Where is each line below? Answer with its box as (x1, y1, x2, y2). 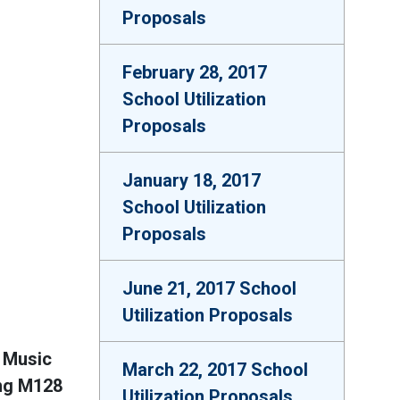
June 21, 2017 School (122, 278, 296, 299)
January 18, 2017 (122, 170, 261, 191)
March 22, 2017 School (122, 359, 308, 380)
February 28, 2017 (122, 62, 267, 83)
